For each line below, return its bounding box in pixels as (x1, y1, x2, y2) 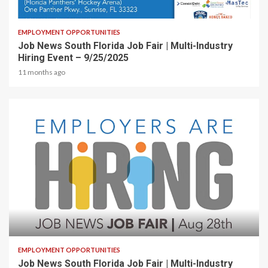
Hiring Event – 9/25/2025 (18, 52, 129, 64)
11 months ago (18, 68, 65, 77)
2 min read (18, 218, 54, 227)
